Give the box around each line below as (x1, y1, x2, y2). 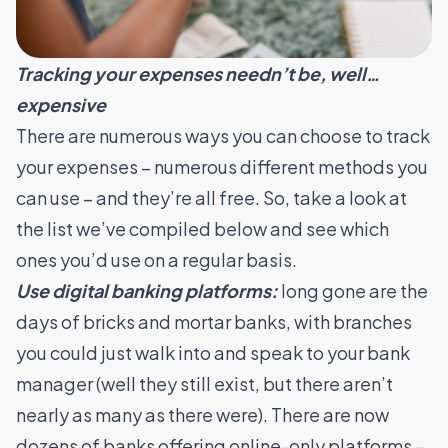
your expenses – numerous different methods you (16, 154, 428, 178)
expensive (16, 92, 106, 116)
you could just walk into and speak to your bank (16, 340, 410, 364)
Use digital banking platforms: (16, 278, 278, 302)
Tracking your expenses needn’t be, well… (16, 61, 380, 85)
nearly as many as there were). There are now (16, 402, 389, 426)
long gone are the (278, 278, 428, 302)
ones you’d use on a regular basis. (16, 247, 297, 271)
